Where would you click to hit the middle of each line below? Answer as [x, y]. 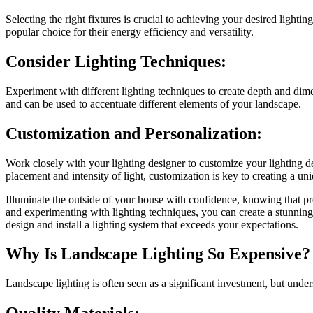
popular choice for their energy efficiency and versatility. [130, 31]
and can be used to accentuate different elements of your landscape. [153, 103]
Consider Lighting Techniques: [116, 61]
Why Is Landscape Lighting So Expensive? [158, 254]
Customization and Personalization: [134, 133]
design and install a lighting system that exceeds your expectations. [152, 224]
